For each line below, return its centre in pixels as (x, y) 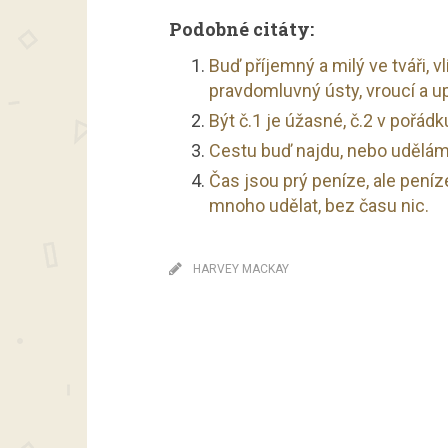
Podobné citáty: (241, 29)
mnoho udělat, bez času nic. (319, 205)
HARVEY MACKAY (241, 269)
